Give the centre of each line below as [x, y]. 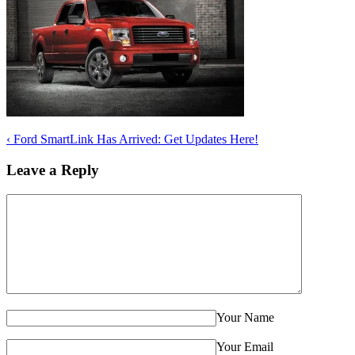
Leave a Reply [53, 170]
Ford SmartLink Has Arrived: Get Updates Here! [134, 139]
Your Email [245, 346]
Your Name [245, 317]
